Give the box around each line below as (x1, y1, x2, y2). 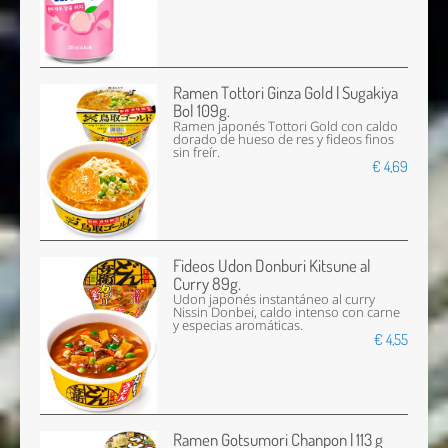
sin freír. (173, 143, 221, 161)
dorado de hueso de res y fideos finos (173, 130, 395, 148)
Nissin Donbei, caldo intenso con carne (173, 304, 401, 322)
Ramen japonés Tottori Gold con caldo (173, 117, 399, 135)
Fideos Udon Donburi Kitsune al (173, 255, 372, 277)
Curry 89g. (173, 273, 242, 295)
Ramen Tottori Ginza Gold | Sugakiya (173, 81, 399, 103)
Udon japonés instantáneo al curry (173, 291, 376, 309)
